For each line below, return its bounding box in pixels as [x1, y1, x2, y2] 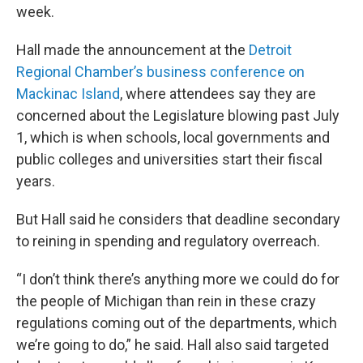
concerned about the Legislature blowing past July [16, 107, 340, 124]
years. [16, 173, 55, 190]
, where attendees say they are [120, 85, 316, 102]
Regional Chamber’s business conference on [16, 63, 305, 80]
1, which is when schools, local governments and [16, 129, 330, 146]
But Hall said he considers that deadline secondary [16, 211, 340, 228]
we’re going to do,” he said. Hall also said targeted [16, 336, 329, 353]
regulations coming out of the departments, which [16, 314, 337, 331]
